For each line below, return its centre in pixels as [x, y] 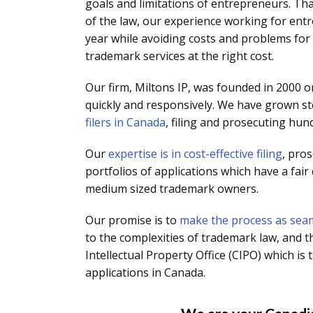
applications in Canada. [145, 272]
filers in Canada [125, 122]
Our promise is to [132, 220]
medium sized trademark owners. [172, 189]
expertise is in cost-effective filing [195, 154]
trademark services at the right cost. [180, 56]
